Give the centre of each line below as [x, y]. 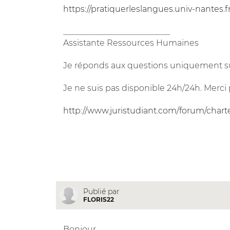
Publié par [101, 191]
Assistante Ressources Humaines [131, 43]
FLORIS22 [98, 199]
